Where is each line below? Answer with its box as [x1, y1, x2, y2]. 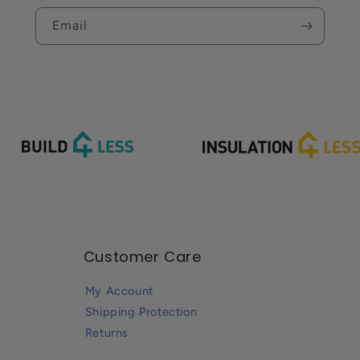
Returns [84, 325, 129, 340]
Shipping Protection [84, 304, 198, 319]
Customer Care [83, 246, 202, 267]
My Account [84, 283, 153, 298]
